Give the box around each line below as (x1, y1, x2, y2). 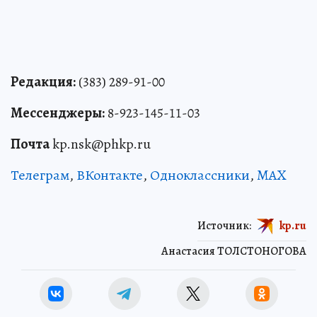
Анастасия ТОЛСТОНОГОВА (161, 243, 306, 259)
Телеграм (11, 165, 69, 185)
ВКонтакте (76, 165, 143, 185)
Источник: (197, 217, 251, 234)
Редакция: (11, 71, 76, 91)
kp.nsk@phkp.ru (50, 134, 151, 154)
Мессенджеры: (11, 103, 105, 122)
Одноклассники (150, 165, 250, 185)
